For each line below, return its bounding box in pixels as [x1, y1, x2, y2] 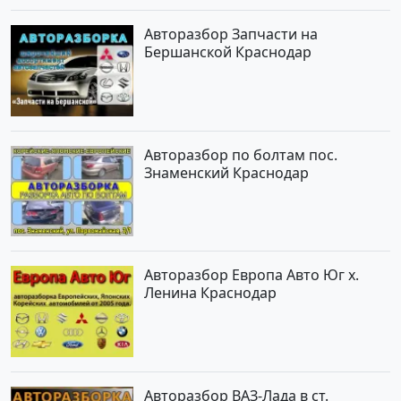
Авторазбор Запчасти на [144, 23, 319, 44]
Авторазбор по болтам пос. [144, 144, 338, 165]
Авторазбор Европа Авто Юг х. [144, 265, 360, 286]
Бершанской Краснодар [144, 41, 312, 62]
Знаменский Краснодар [144, 162, 310, 183]
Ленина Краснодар [144, 283, 277, 303]
